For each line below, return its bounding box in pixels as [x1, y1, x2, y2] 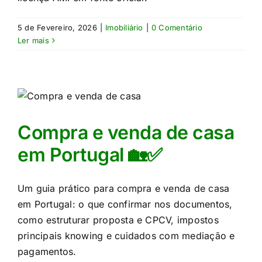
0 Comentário [151, 23, 202, 32]
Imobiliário [105, 23, 143, 32]
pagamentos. [18, 246, 77, 257]
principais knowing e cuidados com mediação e [18, 230, 235, 242]
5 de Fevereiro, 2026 [18, 23, 97, 32]
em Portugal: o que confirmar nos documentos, [18, 198, 233, 210]
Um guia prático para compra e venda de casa [18, 182, 230, 194]
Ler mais [18, 36, 49, 45]
